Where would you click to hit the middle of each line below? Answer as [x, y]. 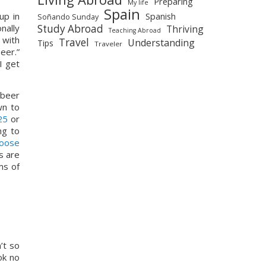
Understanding [161, 42]
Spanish [161, 16]
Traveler [108, 43]
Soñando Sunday [68, 17]
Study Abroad [70, 28]
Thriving [185, 29]
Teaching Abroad [135, 30]
